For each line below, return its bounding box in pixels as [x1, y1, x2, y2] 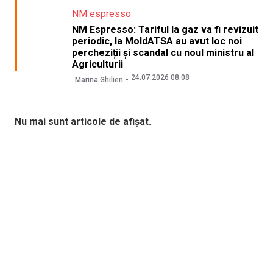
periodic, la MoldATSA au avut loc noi [71, 35, 242, 47]
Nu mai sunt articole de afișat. [15, 116, 151, 128]
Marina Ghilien [74, 76, 123, 85]
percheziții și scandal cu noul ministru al [71, 46, 254, 58]
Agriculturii [71, 58, 123, 70]
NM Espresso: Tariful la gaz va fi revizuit [71, 23, 258, 35]
